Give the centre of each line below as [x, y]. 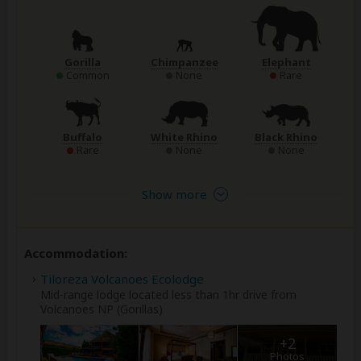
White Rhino [185, 137]
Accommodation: [76, 253]
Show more [174, 195]
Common [87, 75]
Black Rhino [286, 137]
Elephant [286, 62]
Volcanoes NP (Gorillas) [102, 309]
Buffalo [83, 137]
